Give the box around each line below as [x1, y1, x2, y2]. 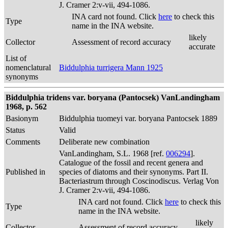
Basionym [6, 114, 38, 123]
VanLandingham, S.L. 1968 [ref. [59, 149, 166, 158]
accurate [189, 42, 215, 51]
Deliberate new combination [59, 137, 150, 146]
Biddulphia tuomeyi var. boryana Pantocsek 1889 [59, 114, 217, 123]
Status [6, 126, 25, 134]
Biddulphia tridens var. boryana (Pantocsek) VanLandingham [6, 93, 220, 102]
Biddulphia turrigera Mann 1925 [59, 63, 163, 72]
